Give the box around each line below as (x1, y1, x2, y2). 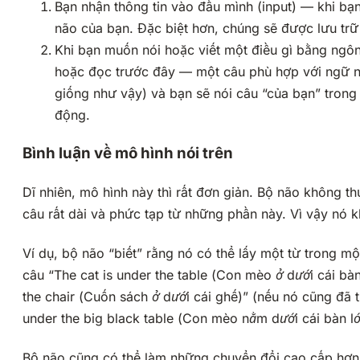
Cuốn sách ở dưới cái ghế (84, 288, 238, 305)
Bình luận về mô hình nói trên (22, 144, 233, 163)
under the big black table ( (22, 310, 182, 327)
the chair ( (22, 288, 84, 305)
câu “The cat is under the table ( (22, 267, 216, 284)
